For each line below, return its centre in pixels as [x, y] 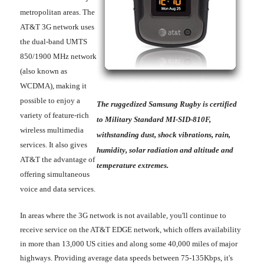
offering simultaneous [55, 174]
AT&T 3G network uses [57, 27]
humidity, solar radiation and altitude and [165, 150]
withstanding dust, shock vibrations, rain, [164, 134]
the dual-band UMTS [54, 41]
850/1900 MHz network [58, 56]
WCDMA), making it [53, 85]
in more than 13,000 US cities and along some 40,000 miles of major [129, 243]
